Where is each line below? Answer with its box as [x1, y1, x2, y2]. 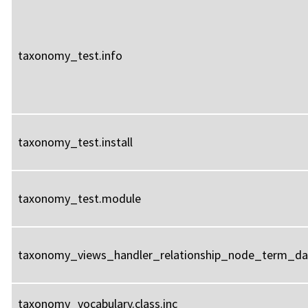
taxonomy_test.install [18, 133, 133, 150]
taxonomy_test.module [18, 190, 141, 206]
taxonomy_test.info [18, 47, 122, 63]
